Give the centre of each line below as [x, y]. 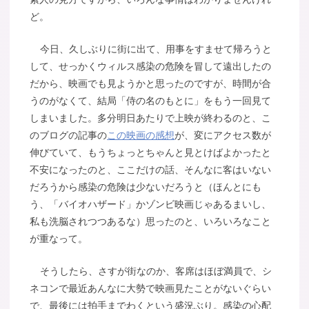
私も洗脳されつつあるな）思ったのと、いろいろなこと [151, 222]
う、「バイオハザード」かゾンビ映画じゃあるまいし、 [151, 205]
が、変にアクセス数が [223, 136]
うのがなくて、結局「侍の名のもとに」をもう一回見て [151, 101]
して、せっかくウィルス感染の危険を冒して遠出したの [151, 67]
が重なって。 [59, 239]
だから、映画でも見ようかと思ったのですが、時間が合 [151, 84]
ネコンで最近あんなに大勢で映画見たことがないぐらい [151, 288]
